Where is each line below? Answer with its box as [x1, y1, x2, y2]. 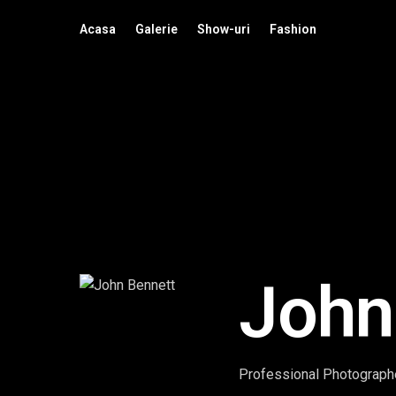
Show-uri [197, 22, 250, 36]
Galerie [135, 22, 178, 36]
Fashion [270, 22, 316, 36]
